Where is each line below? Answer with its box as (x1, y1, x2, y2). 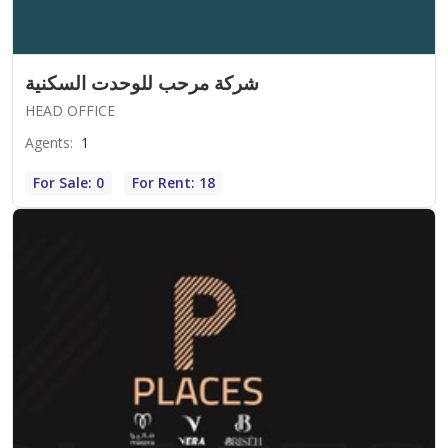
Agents (25, 133, 70, 153)
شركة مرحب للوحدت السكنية (25, 70, 259, 97)
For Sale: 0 (33, 173, 104, 193)
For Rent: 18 (132, 173, 215, 193)
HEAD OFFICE (25, 101, 115, 121)
